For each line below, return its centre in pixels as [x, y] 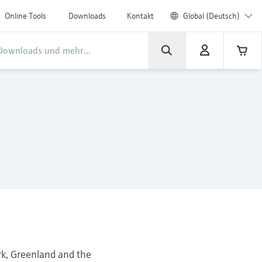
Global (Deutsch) [211, 16]
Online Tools [25, 16]
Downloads [87, 16]
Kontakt [140, 16]
